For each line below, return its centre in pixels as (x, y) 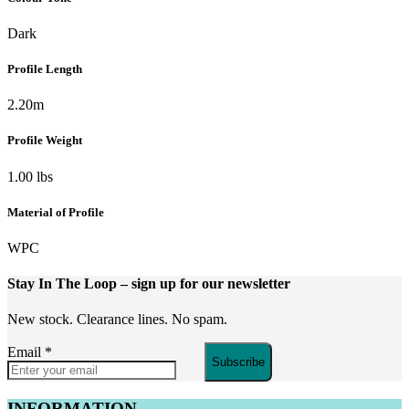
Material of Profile (56, 212)
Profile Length (45, 69)
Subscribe (238, 362)
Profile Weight (45, 141)
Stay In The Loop (64, 284)
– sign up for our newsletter (205, 284)
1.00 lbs (30, 176)
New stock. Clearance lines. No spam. (117, 320)
